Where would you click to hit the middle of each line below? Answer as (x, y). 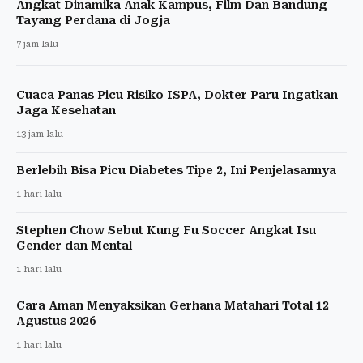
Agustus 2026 (56, 320)
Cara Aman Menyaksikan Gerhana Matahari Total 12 (173, 305)
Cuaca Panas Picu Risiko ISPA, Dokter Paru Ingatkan (177, 94)
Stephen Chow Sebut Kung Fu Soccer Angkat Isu (166, 230)
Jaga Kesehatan (66, 110)
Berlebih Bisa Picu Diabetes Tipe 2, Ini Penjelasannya (176, 170)
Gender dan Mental (74, 245)
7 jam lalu (37, 44)
